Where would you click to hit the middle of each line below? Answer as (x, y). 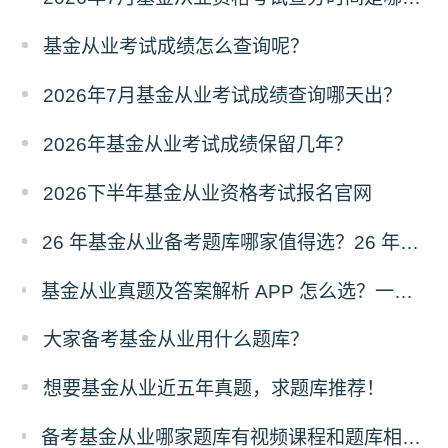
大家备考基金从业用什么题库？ (176, 340)
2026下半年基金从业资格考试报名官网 (208, 193)
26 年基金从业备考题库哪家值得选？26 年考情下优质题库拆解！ (409, 242)
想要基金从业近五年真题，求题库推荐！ (214, 389)
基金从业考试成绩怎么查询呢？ (176, 46)
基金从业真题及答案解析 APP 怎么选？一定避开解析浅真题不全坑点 (404, 291)
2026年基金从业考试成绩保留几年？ (198, 144)
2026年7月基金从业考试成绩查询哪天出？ (223, 95)
